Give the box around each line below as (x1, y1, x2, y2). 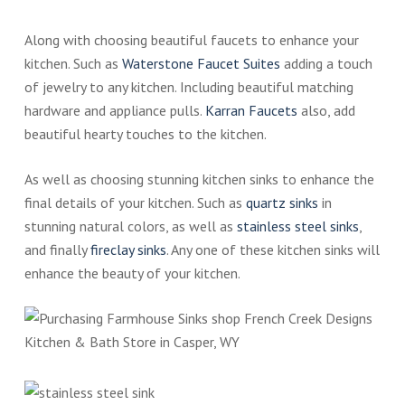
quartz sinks (245, 193, 318, 212)
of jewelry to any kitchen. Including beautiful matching (24, 78, 353, 97)
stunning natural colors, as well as (24, 217, 237, 236)
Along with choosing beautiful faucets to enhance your (24, 31, 359, 50)
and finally (24, 240, 90, 259)
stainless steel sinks (236, 217, 359, 236)
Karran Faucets (204, 101, 297, 120)
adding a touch (279, 54, 372, 73)
